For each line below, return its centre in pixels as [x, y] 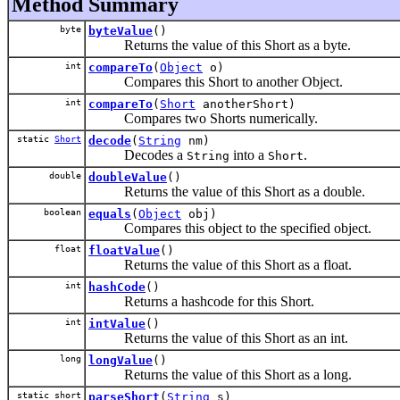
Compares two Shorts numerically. [203, 118]
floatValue [124, 250]
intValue [117, 323]
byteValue [121, 30]
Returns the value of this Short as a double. [227, 191]
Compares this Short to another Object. [216, 81]
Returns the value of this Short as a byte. [220, 45]
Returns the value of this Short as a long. [220, 374]
